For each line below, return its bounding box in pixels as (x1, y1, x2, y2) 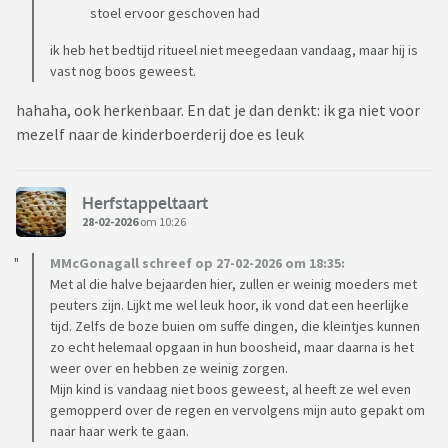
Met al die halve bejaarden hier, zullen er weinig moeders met (50, 275, 417, 294)
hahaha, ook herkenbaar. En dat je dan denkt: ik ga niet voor (16, 100, 420, 121)
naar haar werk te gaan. (50, 422, 189, 441)
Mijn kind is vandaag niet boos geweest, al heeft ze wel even (50, 380, 411, 399)
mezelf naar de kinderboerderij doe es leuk (16, 124, 307, 145)
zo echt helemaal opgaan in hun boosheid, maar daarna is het (50, 338, 414, 357)
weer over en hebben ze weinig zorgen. (50, 359, 288, 378)
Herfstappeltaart (82, 192, 208, 213)
